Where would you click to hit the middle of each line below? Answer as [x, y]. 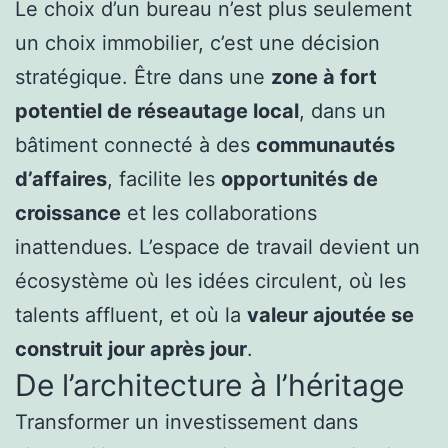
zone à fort [324, 77]
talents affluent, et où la [131, 315]
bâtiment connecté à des [135, 145]
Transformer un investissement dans [186, 422]
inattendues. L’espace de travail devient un [217, 247]
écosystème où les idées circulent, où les [210, 281]
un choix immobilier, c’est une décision [197, 43]
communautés [325, 145]
